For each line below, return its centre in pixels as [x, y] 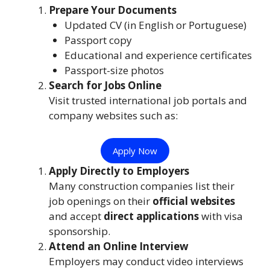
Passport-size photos [114, 70]
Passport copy [98, 40]
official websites [194, 201]
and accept [76, 216]
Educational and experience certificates [158, 55]
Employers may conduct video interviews [146, 262]
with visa [221, 216]
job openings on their [101, 201]
